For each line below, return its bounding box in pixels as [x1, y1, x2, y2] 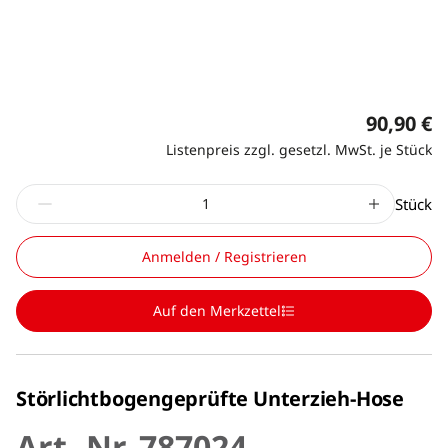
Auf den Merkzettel [153, 300, 281, 320]
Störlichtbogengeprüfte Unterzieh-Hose [16, 384, 404, 412]
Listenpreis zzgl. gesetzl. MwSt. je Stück [166, 139, 432, 159]
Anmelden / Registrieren [141, 246, 307, 266]
